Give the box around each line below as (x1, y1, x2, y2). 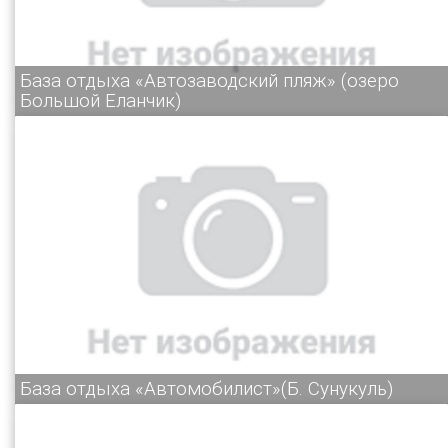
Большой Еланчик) (20, 89, 181, 112)
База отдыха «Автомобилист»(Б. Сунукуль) (20, 378, 393, 401)
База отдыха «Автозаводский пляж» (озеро (20, 69, 399, 92)
